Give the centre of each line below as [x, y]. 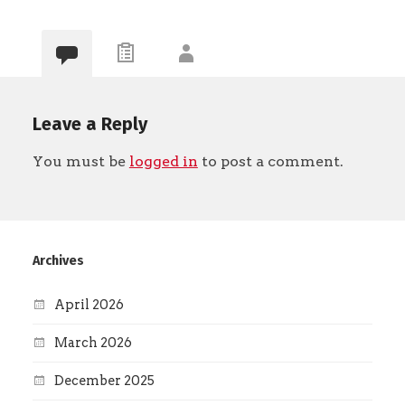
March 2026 [93, 343]
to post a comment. [270, 162]
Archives [58, 261]
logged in [163, 162]
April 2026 [89, 305]
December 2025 [104, 381]
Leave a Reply [89, 124]
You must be [80, 162]
